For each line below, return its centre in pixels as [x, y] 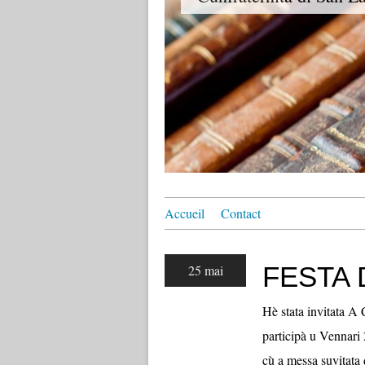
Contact [241, 213]
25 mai [205, 270]
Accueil [185, 213]
